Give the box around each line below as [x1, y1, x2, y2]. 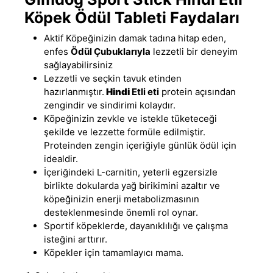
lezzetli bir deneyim [151, 45, 238, 57]
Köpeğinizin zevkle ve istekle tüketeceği [44, 112, 217, 124]
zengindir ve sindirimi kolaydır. [44, 99, 175, 111]
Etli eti [132, 85, 159, 97]
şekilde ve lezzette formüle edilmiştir [44, 126, 203, 138]
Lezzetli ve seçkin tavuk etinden [44, 72, 182, 84]
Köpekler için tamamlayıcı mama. [44, 246, 183, 258]
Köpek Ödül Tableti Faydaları [24, 8, 239, 27]
